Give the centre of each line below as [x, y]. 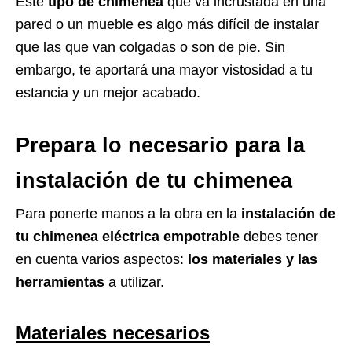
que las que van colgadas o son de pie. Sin [150, 47]
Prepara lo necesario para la [160, 145]
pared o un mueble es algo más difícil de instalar [167, 24]
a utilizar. [134, 282]
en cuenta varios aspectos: [102, 259]
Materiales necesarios [113, 332]
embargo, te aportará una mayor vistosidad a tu [164, 70]
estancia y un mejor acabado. [108, 92]
